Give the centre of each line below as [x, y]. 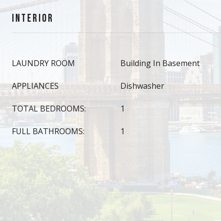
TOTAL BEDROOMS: [49, 109]
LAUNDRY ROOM [43, 63]
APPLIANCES [35, 86]
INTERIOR [33, 18]
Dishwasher [142, 86]
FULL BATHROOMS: [48, 131]
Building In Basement [160, 63]
